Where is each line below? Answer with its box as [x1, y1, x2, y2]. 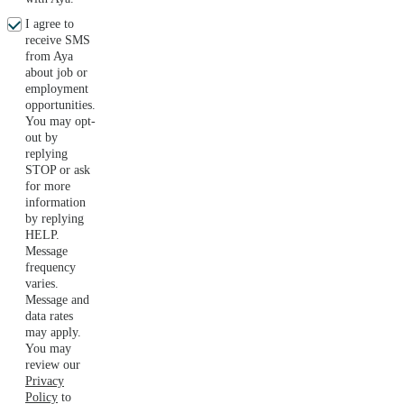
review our [25, 358, 80, 372]
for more [25, 179, 70, 194]
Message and [25, 293, 89, 308]
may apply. [25, 326, 81, 340]
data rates [25, 309, 73, 324]
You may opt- [25, 115, 96, 129]
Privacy [25, 374, 64, 389]
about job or [25, 66, 87, 80]
